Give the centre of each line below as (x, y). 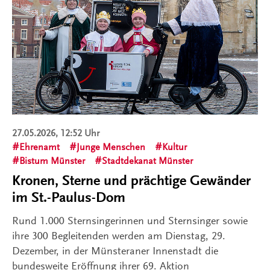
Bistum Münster (52, 161)
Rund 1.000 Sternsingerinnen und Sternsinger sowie (130, 221)
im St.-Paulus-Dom (69, 198)
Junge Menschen (111, 147)
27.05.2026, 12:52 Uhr (56, 133)
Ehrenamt (39, 147)
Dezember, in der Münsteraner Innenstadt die (115, 251)
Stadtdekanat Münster (147, 161)
